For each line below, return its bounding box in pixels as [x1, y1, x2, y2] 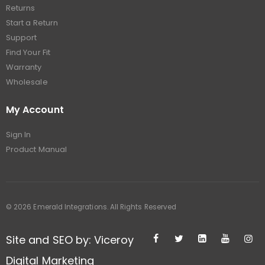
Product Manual [6, 144, 67, 156]
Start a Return [6, 17, 58, 29]
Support [6, 32, 37, 44]
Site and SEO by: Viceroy [6, 232, 134, 247]
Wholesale [6, 76, 48, 88]
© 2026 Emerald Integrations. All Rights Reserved [6, 202, 177, 212]
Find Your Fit [6, 47, 50, 59]
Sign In [6, 129, 31, 141]
